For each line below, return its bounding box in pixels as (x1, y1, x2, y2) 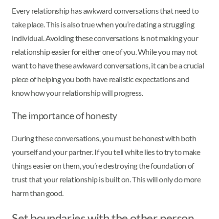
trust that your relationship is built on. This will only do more (12, 174, 201, 184)
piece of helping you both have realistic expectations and (12, 74, 190, 84)
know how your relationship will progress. (12, 88, 143, 97)
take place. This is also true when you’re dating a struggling (12, 19, 195, 29)
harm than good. (12, 188, 64, 197)
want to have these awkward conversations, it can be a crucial (12, 60, 204, 70)
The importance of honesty (12, 110, 117, 121)
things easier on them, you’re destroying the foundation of (12, 160, 194, 170)
